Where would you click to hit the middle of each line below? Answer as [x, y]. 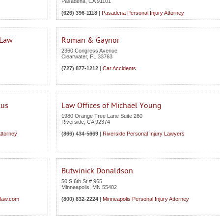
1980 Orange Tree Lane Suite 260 [102, 116]
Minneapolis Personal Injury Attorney [146, 199]
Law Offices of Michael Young [111, 106]
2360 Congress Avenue [89, 51]
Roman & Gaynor [90, 40]
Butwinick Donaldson [97, 171]
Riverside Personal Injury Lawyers [144, 134]
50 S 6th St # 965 [82, 181]
